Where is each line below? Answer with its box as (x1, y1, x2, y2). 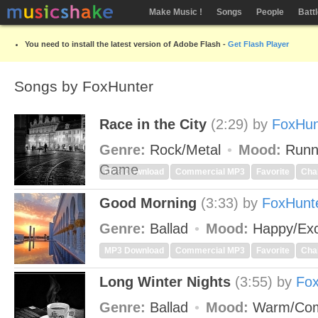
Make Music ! (149, 7, 202, 17)
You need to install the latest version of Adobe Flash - (25, 40, 228, 48)
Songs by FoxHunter (14, 78, 153, 94)
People (256, 7, 284, 17)
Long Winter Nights (99, 274, 231, 290)
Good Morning (99, 195, 197, 211)
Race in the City (99, 116, 207, 132)
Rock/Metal (146, 142, 225, 158)
